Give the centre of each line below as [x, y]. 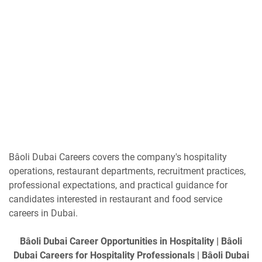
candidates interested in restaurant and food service [116, 199]
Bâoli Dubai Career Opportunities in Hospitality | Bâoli [131, 241]
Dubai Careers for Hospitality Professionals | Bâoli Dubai [131, 255]
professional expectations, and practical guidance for [118, 185]
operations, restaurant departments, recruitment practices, [127, 171]
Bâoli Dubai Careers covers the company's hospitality [118, 157]
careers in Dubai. [43, 213]
